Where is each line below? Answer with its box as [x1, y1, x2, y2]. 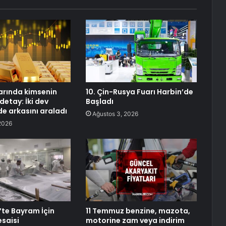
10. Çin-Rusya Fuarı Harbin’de [85, 87, 193, 97]
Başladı [85, 96, 114, 107]
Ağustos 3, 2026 [92, 110, 138, 118]
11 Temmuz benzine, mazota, [85, 206, 190, 216]
